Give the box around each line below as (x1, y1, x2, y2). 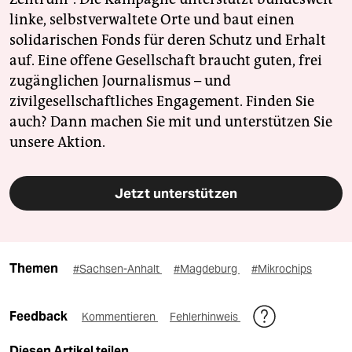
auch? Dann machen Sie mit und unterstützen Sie (9, 112, 332, 130)
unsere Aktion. (9, 133, 105, 151)
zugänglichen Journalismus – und (9, 71, 231, 90)
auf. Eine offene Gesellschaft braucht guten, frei (9, 51, 322, 69)
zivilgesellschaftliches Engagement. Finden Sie (9, 92, 314, 110)
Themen (9, 260, 58, 276)
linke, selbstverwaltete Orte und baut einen (9, 10, 295, 28)
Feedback (9, 308, 70, 324)
